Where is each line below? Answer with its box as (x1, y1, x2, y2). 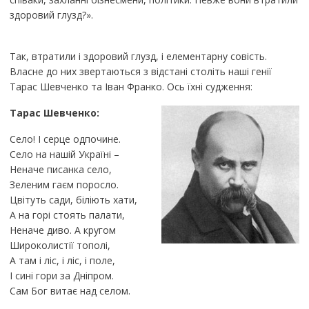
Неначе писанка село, (9, 163, 112, 177)
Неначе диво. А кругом (9, 223, 116, 237)
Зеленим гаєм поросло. (9, 178, 119, 192)
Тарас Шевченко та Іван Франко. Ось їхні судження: (9, 80, 252, 94)
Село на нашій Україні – (9, 148, 119, 161)
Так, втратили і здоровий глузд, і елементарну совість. (9, 50, 267, 63)
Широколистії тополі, (9, 239, 110, 252)
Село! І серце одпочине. (9, 132, 121, 146)
